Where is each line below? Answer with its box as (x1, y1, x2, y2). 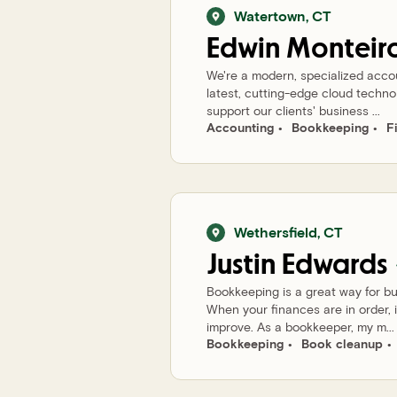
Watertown (234, 7, 306, 24)
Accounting (206, 120, 274, 135)
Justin (206, 251, 276, 279)
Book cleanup (301, 336, 383, 351)
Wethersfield (234, 223, 317, 240)
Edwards (282, 251, 387, 279)
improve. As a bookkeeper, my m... (206, 319, 394, 334)
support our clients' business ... (206, 103, 380, 118)
